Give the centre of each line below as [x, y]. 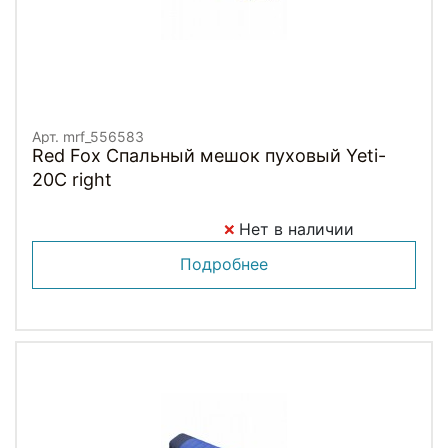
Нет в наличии [294, 228]
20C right [72, 179]
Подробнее [224, 263]
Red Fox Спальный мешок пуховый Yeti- [209, 155]
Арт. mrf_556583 [88, 136]
